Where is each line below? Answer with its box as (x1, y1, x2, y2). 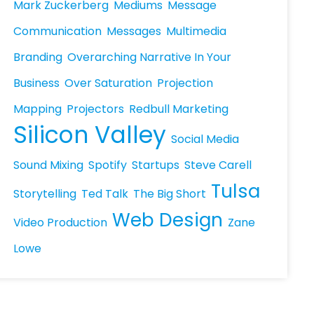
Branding (13, 49, 63, 65)
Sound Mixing (13, 157, 84, 173)
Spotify (88, 157, 128, 173)
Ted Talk (81, 186, 129, 202)
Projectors (67, 101, 125, 117)
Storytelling (13, 186, 77, 202)
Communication (13, 23, 102, 39)
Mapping (13, 101, 62, 117)
